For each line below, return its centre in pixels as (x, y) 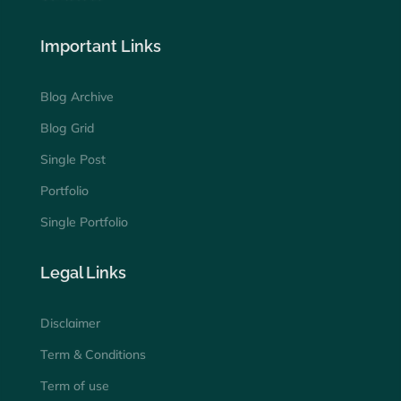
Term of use (74, 385)
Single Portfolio (84, 222)
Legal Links (83, 272)
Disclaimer (70, 323)
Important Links (100, 46)
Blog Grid (67, 128)
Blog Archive (77, 96)
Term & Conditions (93, 354)
